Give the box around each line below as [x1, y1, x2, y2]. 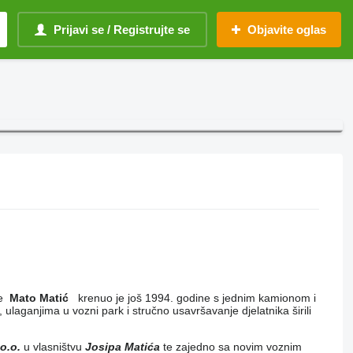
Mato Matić [9, 292, 69, 305]
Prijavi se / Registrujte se [54, 23, 190, 36]
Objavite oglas [247, 23, 326, 36]
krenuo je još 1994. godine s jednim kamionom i [68, 292, 316, 305]
